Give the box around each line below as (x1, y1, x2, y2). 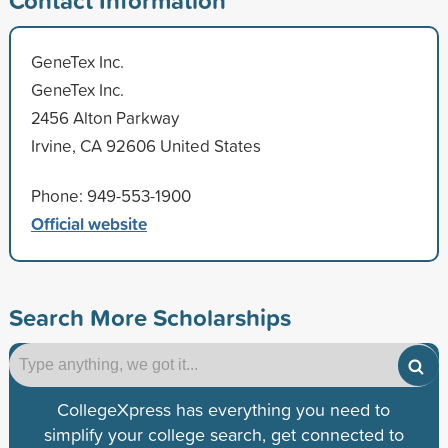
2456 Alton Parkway (30, 105, 179, 129)
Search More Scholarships (8, 299, 291, 334)
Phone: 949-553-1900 (30, 183, 191, 207)
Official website (30, 210, 147, 236)
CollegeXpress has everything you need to (57, 396, 391, 422)
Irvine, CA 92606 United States (30, 133, 261, 157)
